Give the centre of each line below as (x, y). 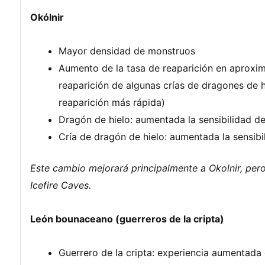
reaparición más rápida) (112, 102)
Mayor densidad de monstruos (127, 51)
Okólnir (47, 17)
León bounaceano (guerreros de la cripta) (127, 219)
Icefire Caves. (61, 185)
